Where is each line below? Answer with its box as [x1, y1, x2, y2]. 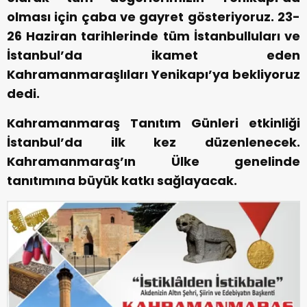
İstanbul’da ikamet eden [7, 47, 300, 64]
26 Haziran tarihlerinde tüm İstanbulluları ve [7, 27, 300, 45]
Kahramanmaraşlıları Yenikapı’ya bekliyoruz [7, 66, 300, 84]
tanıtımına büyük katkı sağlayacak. [7, 172, 237, 190]
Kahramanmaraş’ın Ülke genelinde [7, 153, 300, 171]
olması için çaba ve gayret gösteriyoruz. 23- [7, 8, 300, 26]
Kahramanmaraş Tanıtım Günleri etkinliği [7, 114, 300, 132]
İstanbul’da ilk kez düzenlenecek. [7, 134, 300, 151]
